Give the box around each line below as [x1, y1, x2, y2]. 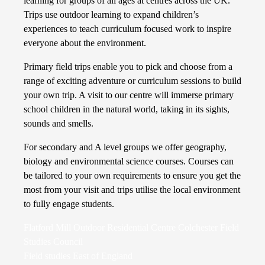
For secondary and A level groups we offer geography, [24, 142, 227, 152]
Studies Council [24, 237, 83, 247]
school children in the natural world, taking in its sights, [24, 104, 230, 114]
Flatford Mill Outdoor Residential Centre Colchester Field [24, 222, 239, 232]
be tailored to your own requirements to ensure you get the [24, 170, 241, 180]
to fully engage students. [24, 199, 114, 209]
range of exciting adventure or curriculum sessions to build [24, 76, 241, 86]
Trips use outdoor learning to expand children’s [24, 9, 199, 20]
